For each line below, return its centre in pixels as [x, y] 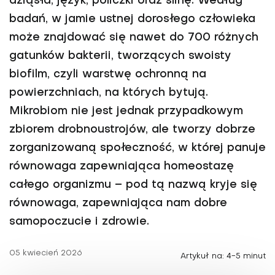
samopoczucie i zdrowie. [79, 222]
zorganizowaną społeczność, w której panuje [137, 148]
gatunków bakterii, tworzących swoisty [120, 56]
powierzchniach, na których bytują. [109, 93]
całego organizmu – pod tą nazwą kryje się [133, 185]
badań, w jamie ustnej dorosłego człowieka [132, 19]
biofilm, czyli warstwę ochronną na [108, 75]
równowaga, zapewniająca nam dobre [118, 203]
